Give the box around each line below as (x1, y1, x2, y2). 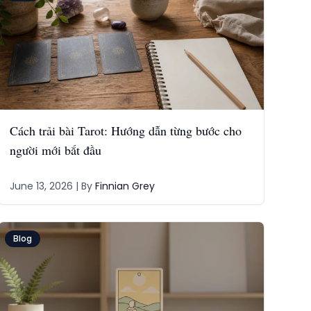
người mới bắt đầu (10, 142, 102, 158)
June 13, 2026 (10, 179, 74, 193)
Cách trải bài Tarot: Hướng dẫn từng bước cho (10, 122, 242, 139)
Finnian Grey (95, 179, 155, 193)
